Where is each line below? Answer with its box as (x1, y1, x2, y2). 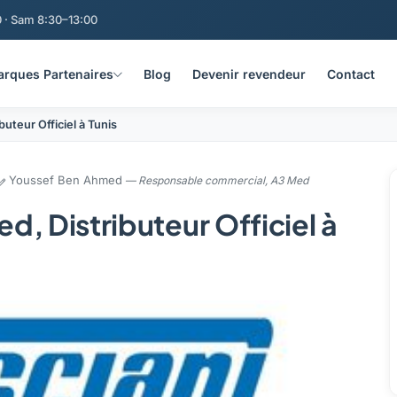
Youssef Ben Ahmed (9, 173, 122, 187)
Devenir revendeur (192, 66, 307, 82)
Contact (327, 66, 376, 82)
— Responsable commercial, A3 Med (122, 174, 308, 187)
